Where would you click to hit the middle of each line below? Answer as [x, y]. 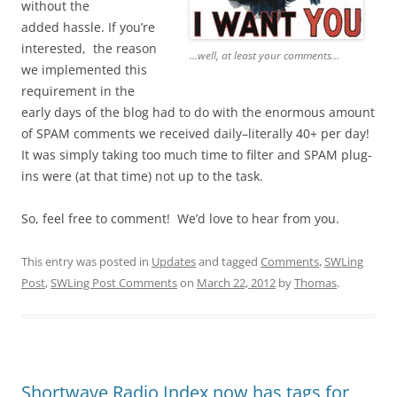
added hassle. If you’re [88, 27]
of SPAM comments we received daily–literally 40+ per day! [195, 134]
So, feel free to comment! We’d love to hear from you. [180, 219]
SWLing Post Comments [114, 283]
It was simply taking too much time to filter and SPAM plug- [197, 155]
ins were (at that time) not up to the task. [142, 176]
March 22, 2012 [236, 283]
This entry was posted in [86, 262]
